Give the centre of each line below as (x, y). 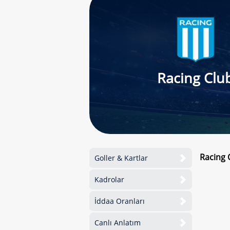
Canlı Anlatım (118, 223)
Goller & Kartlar (121, 158)
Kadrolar (109, 179)
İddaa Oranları (120, 201)
